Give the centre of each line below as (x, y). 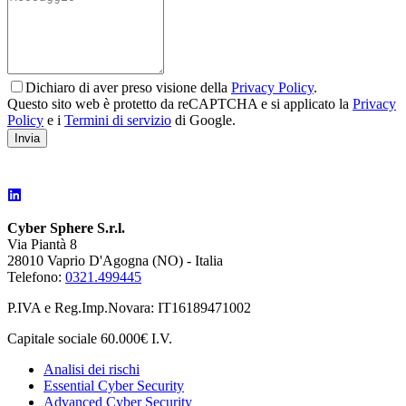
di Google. (203, 121)
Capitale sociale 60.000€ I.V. (90, 339)
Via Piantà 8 (42, 245)
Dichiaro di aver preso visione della (128, 88)
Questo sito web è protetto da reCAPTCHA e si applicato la (180, 104)
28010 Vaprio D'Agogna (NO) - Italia (115, 261)
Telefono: (34, 277)
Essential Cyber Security (114, 386)
